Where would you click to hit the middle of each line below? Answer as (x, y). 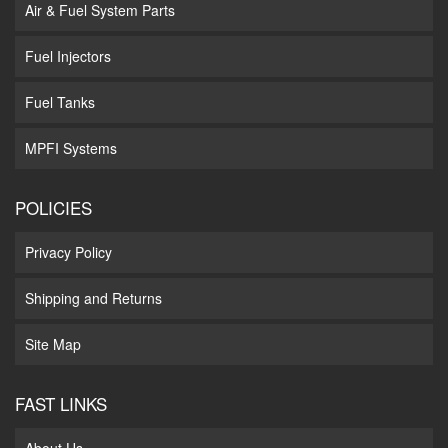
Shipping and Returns (93, 297)
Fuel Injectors (68, 55)
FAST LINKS (61, 403)
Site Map (53, 343)
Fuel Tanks (60, 101)
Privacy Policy (68, 251)
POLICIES (53, 207)
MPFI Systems (71, 147)
